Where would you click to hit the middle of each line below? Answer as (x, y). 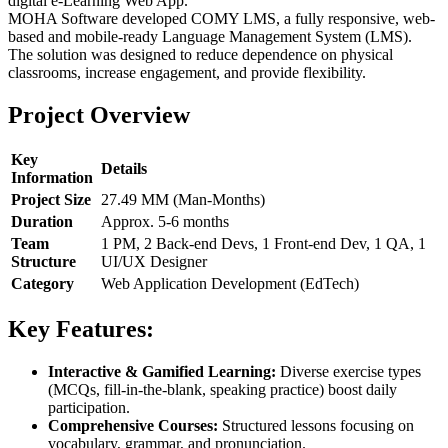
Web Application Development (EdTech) (230, 284)
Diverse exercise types (348, 372)
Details (124, 169)
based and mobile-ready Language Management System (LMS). (210, 36)
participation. (89, 408)
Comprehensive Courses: (133, 426)
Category (42, 284)
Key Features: (81, 329)
